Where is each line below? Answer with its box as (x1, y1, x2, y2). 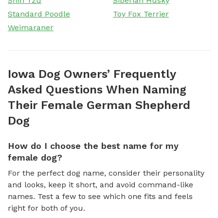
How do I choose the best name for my (8, 140, 179, 151)
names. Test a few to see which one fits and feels (8, 191, 193, 201)
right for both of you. (8, 203, 85, 213)
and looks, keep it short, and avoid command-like (8, 180, 193, 189)
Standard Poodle (8, 9, 70, 18)
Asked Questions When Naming (8, 82, 186, 96)
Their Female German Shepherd (8, 98, 190, 112)
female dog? (8, 152, 62, 163)
